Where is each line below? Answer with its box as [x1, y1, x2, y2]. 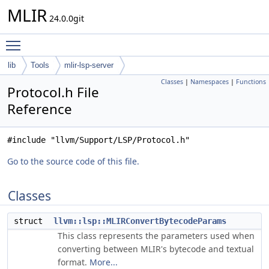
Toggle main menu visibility [26, 34, 138, 46]
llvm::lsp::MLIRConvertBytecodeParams [53, 216, 226, 226]
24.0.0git [47, 13, 84, 24]
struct [14, 216, 52, 226]
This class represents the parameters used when [58, 230, 255, 241]
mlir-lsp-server [64, 61, 113, 70]
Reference [7, 100, 72, 118]
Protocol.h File [7, 83, 99, 101]
